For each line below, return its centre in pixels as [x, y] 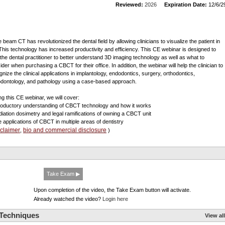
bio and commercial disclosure [65, 130]
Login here [115, 199]
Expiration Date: [186, 5]
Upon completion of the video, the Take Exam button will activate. [112, 190]
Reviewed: [129, 5]
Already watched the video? [68, 199]
